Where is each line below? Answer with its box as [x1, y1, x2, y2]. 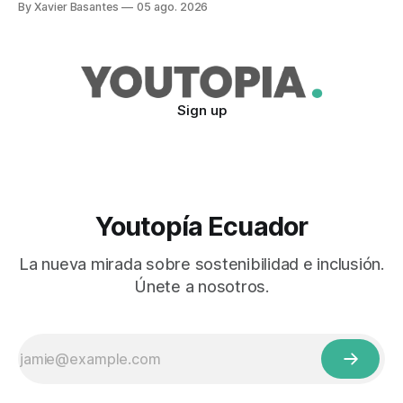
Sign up [176, 102, 227, 119]
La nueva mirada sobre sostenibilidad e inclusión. [19, 255, 384, 273]
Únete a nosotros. [134, 277, 269, 296]
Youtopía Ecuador [94, 210, 309, 242]
